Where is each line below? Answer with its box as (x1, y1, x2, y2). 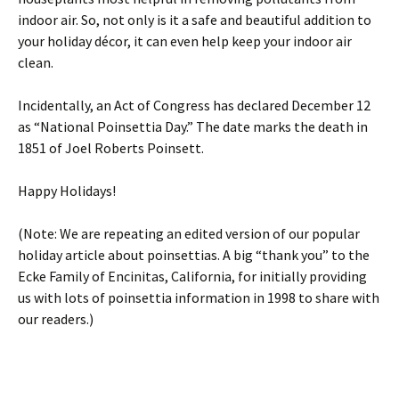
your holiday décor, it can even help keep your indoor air (18, 32, 352, 50)
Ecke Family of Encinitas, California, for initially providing (18, 267, 367, 285)
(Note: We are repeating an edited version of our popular (18, 224, 360, 242)
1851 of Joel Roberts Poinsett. (18, 139, 204, 157)
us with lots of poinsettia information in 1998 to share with (18, 289, 379, 306)
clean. (18, 53, 53, 71)
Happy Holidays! (18, 182, 116, 199)
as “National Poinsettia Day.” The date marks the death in (18, 118, 368, 135)
